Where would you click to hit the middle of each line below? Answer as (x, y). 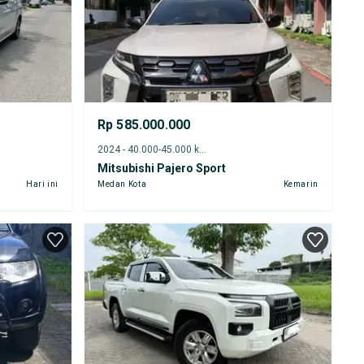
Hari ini (42, 184)
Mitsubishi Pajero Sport (161, 168)
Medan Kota (122, 184)
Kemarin (301, 184)
